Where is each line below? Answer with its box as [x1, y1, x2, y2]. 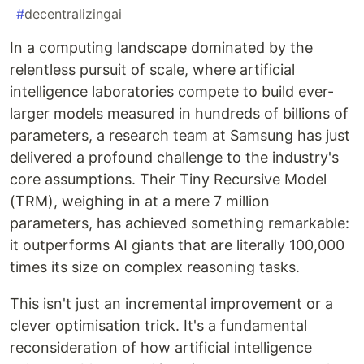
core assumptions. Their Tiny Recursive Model [10, 171, 327, 188]
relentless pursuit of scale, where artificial [10, 61, 295, 79]
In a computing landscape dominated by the [10, 39, 313, 57]
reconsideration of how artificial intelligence [10, 339, 312, 357]
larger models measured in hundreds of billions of [10, 105, 349, 123]
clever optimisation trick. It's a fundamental [10, 317, 307, 335]
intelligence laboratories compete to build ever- [10, 83, 334, 101]
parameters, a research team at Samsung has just [10, 127, 350, 145]
